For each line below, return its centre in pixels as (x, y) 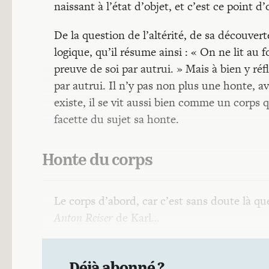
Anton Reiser (83, 218)
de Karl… (136, 218)
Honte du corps (97, 161)
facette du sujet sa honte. (116, 119)
